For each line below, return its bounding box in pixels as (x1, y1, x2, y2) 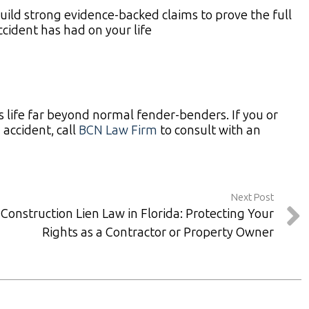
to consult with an (160, 123, 261, 139)
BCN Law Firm (79, 123, 157, 139)
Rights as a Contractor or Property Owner (42, 225, 275, 241)
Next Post (231, 191, 275, 204)
